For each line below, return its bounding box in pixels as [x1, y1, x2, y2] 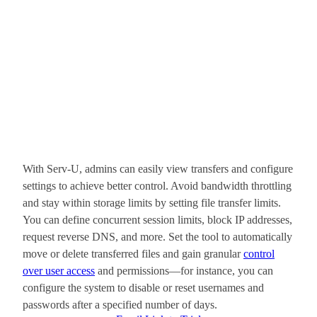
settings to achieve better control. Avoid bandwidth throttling [23, 180, 292, 192]
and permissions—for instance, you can [95, 265, 273, 277]
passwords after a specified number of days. [23, 299, 217, 311]
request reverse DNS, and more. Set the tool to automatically [23, 231, 292, 243]
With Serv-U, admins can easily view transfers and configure [23, 163, 293, 175]
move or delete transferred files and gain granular [23, 248, 243, 260]
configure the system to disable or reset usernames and [23, 282, 264, 294]
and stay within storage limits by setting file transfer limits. [23, 197, 281, 209]
